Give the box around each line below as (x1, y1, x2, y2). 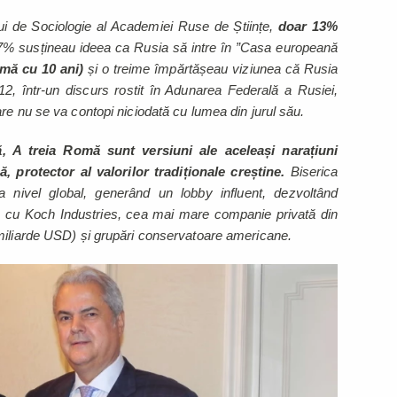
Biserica (284, 164, 339, 180)
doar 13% (277, 19, 339, 35)
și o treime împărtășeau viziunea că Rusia (83, 61, 339, 77)
